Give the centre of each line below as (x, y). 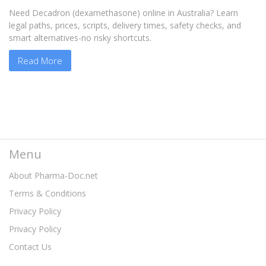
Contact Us (30, 247)
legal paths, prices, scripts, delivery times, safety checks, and (125, 26)
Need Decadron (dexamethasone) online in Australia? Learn (123, 13)
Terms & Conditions (47, 194)
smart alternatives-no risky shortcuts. (80, 38)
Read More (40, 60)
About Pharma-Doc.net (53, 176)
